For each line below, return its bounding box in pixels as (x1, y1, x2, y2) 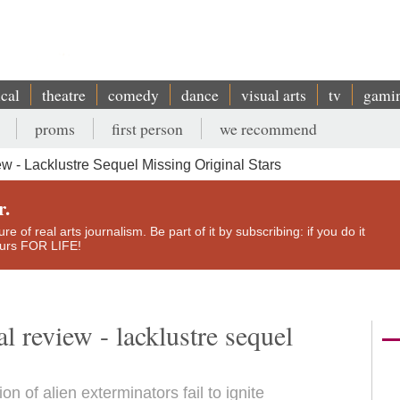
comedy (108, 84, 159, 105)
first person (112, 118, 183, 139)
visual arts (241, 84, 306, 105)
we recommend (220, 118, 317, 139)
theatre (42, 84, 86, 105)
